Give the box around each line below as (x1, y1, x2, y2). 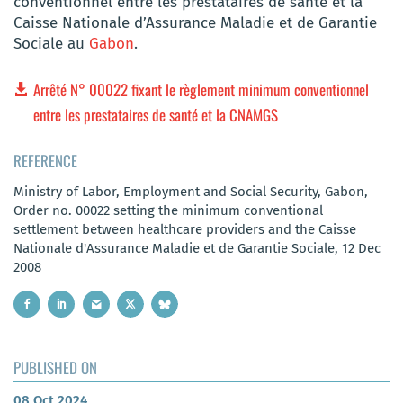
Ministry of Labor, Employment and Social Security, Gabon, (13, 183, 368, 200)
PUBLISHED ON (13, 356, 97, 380)
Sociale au (13, 34, 89, 54)
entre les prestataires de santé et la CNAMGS (33, 103, 279, 126)
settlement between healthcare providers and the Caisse (13, 220, 356, 237)
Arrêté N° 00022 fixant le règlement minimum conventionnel (33, 77, 370, 101)
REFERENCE (13, 148, 77, 172)
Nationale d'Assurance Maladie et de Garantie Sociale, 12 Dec (13, 239, 381, 256)
